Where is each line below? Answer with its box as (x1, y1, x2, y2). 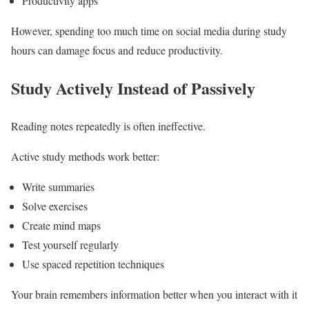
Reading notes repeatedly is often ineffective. (11, 119, 206, 134)
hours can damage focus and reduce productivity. (11, 43, 223, 58)
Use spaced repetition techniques (22, 257, 164, 272)
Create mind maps (22, 218, 101, 233)
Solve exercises (22, 199, 88, 214)
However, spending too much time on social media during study (11, 23, 287, 39)
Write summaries (22, 179, 94, 195)
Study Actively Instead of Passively (11, 76, 255, 101)
